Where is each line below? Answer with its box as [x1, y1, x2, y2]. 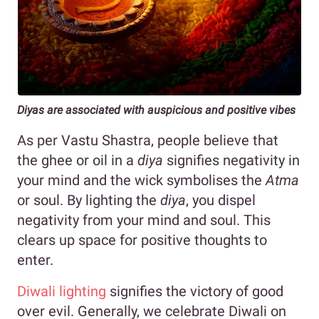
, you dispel [186, 191, 256, 209]
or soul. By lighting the [17, 191, 160, 209]
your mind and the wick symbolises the [17, 171, 266, 189]
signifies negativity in [167, 151, 300, 169]
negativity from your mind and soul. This [17, 211, 271, 229]
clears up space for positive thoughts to [17, 231, 267, 249]
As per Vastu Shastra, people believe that [17, 131, 278, 149]
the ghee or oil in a [17, 151, 137, 169]
